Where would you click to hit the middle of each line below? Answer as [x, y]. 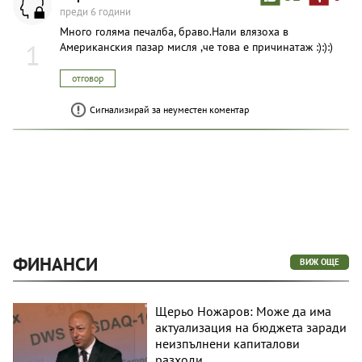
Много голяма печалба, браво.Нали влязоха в [174, 31]
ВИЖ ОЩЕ [320, 261]
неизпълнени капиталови [228, 343]
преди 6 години [95, 11]
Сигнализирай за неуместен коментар [169, 109]
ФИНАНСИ [55, 263]
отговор [88, 78]
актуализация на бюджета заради [251, 327]
